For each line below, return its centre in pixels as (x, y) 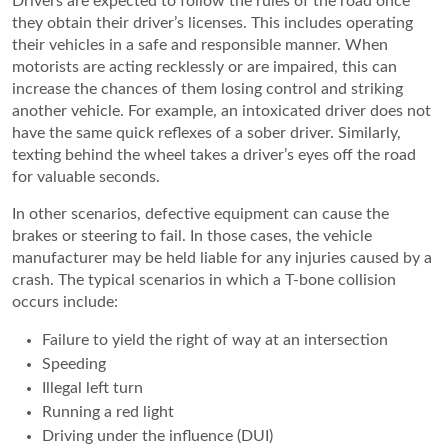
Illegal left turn (92, 388)
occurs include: (65, 302)
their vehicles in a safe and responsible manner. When (200, 45)
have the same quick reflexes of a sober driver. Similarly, (206, 133)
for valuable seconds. (86, 177)
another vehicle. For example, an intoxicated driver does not (221, 111)
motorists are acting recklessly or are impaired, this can (204, 67)
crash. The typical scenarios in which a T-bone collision (204, 280)
